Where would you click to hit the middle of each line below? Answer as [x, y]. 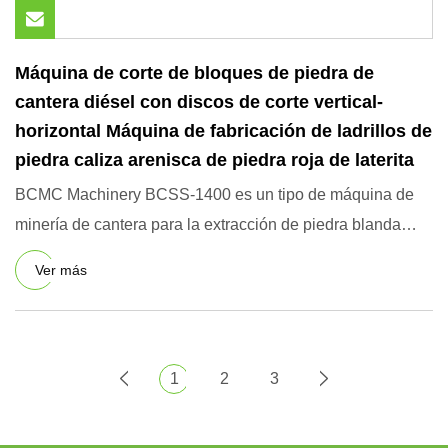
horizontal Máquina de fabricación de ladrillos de [223, 131]
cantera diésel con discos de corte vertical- [199, 102]
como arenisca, [69, 254]
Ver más [61, 269]
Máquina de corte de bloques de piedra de [194, 73]
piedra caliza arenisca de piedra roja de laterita [214, 160]
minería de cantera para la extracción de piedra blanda [208, 224]
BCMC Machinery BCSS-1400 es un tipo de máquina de [214, 194]
